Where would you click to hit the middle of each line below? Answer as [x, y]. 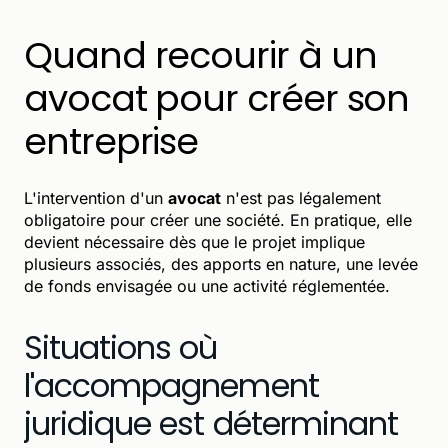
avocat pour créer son [217, 98]
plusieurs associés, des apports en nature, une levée [221, 263]
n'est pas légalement [301, 197]
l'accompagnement [171, 385]
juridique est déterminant [211, 423]
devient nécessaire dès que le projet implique [194, 241]
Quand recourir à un [200, 55]
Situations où [121, 347]
